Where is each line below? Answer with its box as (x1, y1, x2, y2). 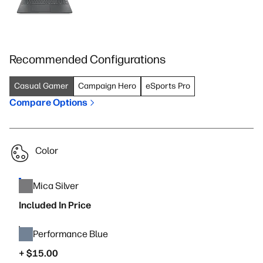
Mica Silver (33, 180, 79, 191)
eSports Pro (146, 81, 190, 91)
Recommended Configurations (9, 52, 166, 66)
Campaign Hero (78, 81, 136, 91)
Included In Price (19, 200, 91, 211)
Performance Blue (33, 228, 108, 240)
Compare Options (9, 97, 87, 108)
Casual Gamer (14, 81, 69, 91)
